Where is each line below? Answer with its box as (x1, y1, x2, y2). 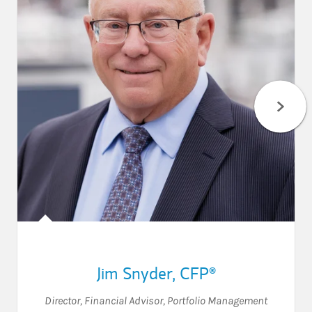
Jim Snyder (96, 262, 172, 285)
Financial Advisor (84, 294, 163, 308)
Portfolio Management (167, 294, 267, 308)
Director (45, 294, 80, 308)
